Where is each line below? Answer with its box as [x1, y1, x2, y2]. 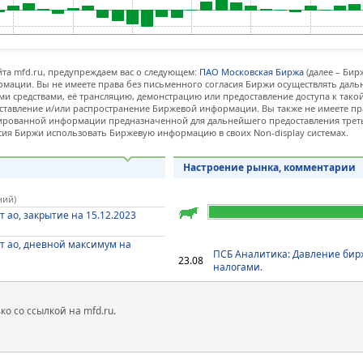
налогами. [212, 260, 263, 275]
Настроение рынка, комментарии [182, 160, 356, 174]
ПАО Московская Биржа [199, 66, 305, 79]
